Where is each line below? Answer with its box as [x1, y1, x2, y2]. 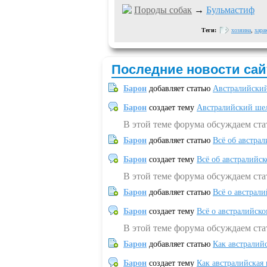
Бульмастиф [206, 5, 254, 15]
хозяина [231, 27, 251, 33]
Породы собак [134, 5, 192, 15]
